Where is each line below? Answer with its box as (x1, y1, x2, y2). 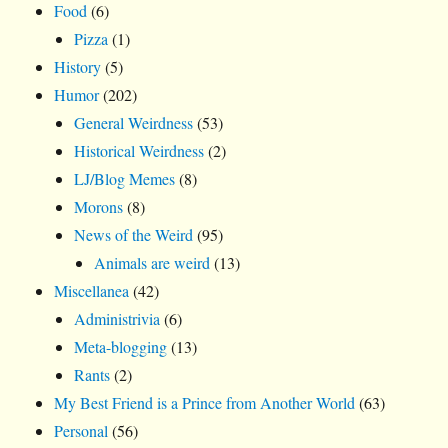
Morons (74, 196, 124, 218)
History (54, 56, 102, 78)
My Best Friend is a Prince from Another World (54, 392, 356, 414)
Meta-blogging (74, 336, 168, 358)
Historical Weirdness (74, 140, 205, 162)
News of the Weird (74, 224, 194, 246)
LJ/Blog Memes (74, 168, 176, 190)
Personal (54, 420, 109, 442)
